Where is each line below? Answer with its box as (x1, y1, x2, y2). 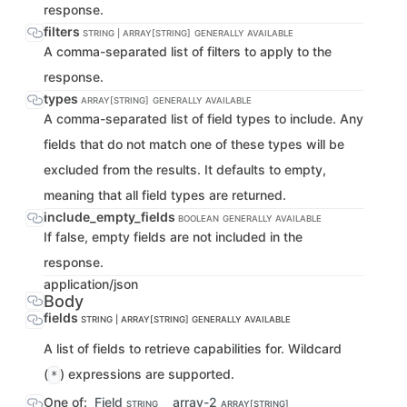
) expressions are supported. (60, 366, 234, 382)
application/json (44, 276, 138, 292)
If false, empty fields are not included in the (44, 229, 303, 244)
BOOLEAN (178, 213, 219, 223)
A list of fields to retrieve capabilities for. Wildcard (44, 341, 342, 356)
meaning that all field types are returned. (44, 187, 286, 203)
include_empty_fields (44, 209, 178, 224)
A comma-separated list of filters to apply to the (44, 44, 332, 59)
